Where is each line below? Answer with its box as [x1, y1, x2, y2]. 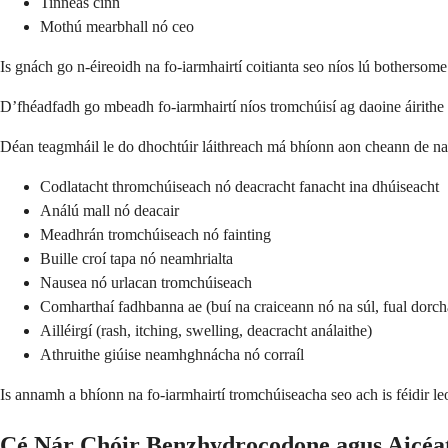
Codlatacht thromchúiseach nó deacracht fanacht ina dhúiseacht [40, 178, 439, 196]
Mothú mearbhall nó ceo [40, 18, 194, 36]
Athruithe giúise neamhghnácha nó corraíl [40, 346, 304, 364]
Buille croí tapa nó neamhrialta [40, 250, 233, 268]
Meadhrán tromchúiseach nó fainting [40, 226, 271, 244]
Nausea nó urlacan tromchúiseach [40, 274, 252, 292]
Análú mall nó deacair [40, 202, 179, 220]
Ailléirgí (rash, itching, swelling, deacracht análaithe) [40, 322, 372, 340]
